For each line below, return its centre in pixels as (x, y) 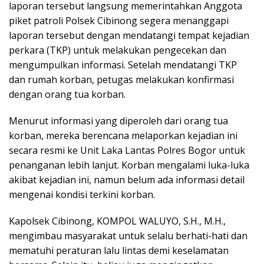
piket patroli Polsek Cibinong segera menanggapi (119, 21)
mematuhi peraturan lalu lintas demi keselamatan (119, 251)
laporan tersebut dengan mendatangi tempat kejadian (129, 36)
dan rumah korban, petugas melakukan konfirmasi (121, 80)
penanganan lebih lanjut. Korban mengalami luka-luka (129, 165)
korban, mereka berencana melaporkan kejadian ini (123, 136)
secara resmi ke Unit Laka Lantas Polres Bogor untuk (127, 151)
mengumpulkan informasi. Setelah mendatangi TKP (123, 65)
